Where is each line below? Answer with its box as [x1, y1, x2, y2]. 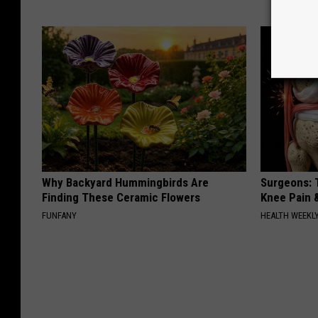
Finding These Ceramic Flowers [42, 190, 200, 204]
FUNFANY [42, 209, 77, 221]
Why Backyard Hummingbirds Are [42, 175, 209, 190]
